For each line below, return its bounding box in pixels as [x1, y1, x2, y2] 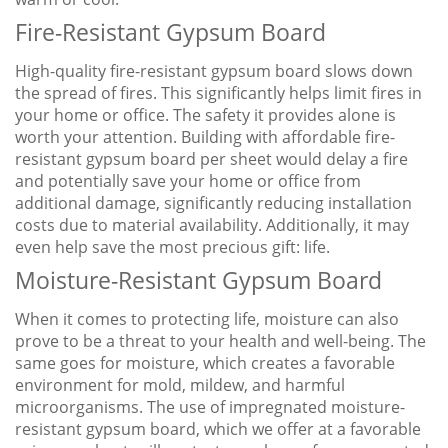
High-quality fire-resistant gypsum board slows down [15, 60, 413, 83]
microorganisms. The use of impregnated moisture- [15, 396, 405, 419]
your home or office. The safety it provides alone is [15, 104, 396, 127]
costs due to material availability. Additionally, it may [15, 214, 409, 237]
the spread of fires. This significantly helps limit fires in [15, 82, 422, 105]
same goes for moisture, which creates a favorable [15, 352, 395, 375]
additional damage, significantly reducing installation [15, 192, 412, 215]
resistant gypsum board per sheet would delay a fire [15, 148, 408, 171]
